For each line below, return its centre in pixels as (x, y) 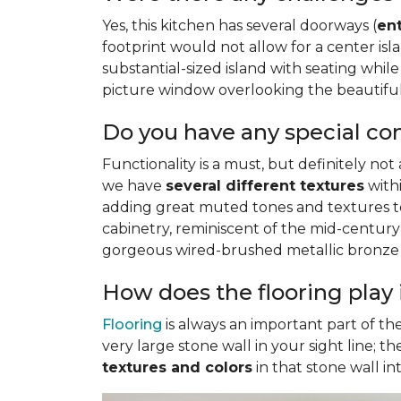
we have (134, 186)
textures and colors (177, 367)
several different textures (265, 186)
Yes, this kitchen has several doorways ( (239, 26)
